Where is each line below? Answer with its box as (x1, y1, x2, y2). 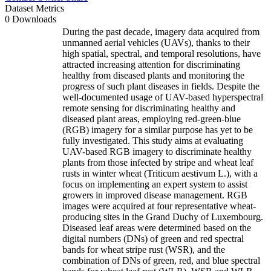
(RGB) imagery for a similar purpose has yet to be (62, 124, 253, 135)
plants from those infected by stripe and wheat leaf (62, 157, 253, 168)
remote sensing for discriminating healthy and (62, 102, 235, 113)
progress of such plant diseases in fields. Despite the (62, 80, 260, 91)
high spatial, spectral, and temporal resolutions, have (62, 48, 261, 59)
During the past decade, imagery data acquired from (62, 26, 260, 37)
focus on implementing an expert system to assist (62, 178, 247, 189)
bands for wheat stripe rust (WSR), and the (62, 244, 225, 255)
